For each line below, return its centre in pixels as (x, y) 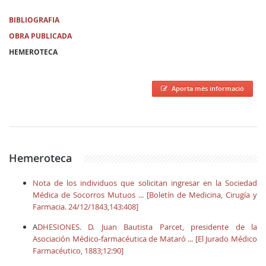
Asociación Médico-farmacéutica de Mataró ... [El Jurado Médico (145, 239)
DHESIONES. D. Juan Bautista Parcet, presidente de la (147, 227)
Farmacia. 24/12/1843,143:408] (85, 207)
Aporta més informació (208, 88)
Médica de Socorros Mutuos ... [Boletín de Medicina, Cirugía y (145, 195)
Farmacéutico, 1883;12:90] (78, 251)
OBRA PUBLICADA (40, 36)
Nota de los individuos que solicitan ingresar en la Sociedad (145, 183)
